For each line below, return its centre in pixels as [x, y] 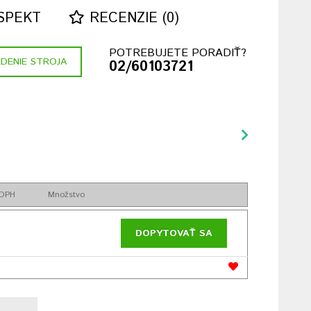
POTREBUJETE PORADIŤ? [177, 53]
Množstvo [66, 195]
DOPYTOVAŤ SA [174, 233]
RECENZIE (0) [132, 18]
